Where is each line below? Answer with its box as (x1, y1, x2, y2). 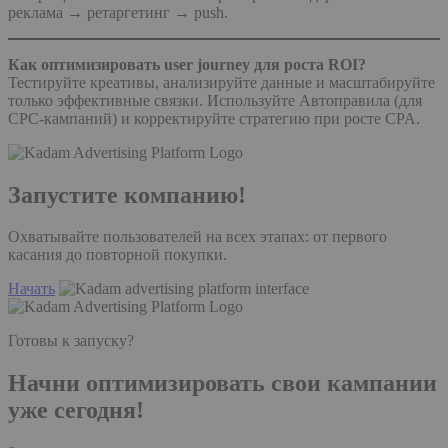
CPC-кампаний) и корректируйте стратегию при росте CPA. (8, 109, 420, 127)
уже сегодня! (8, 397, 144, 424)
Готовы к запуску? (8, 332, 134, 350)
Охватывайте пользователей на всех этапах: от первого (8, 228, 387, 246)
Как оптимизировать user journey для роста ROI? (8, 55, 366, 73)
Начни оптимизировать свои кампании (8, 370, 437, 397)
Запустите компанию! (8, 181, 246, 208)
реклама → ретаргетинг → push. (8, 3, 228, 21)
